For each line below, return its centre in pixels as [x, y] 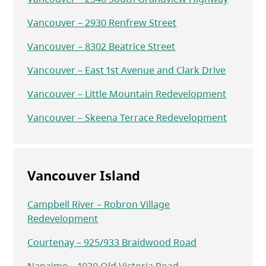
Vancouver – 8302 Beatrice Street [102, 47]
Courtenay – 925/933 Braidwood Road [112, 243]
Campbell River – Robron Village [99, 205]
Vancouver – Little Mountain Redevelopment [127, 94]
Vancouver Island [84, 175]
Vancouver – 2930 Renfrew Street [102, 23]
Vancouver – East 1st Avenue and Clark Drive [127, 70]
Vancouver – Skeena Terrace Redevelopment [127, 118]
